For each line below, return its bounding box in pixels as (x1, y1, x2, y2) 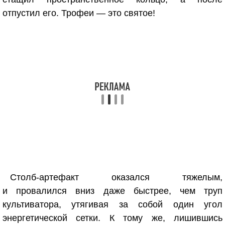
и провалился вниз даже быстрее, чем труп (3, 186, 222, 196)
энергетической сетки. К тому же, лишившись (3, 213, 222, 223)
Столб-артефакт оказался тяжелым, (10, 172, 222, 182)
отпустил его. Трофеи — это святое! (3, 8, 155, 18)
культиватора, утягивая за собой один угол (3, 199, 222, 209)
